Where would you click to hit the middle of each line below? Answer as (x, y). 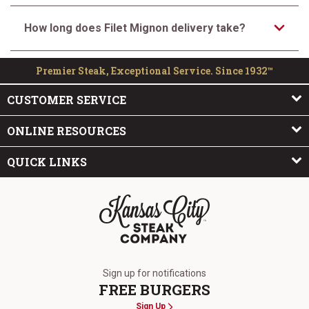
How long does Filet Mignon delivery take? (135, 28)
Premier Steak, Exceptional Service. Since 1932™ (154, 71)
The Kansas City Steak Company (177, 251)
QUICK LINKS (47, 162)
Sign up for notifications (154, 273)
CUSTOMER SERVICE (67, 100)
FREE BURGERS (154, 290)
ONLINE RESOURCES (67, 131)
